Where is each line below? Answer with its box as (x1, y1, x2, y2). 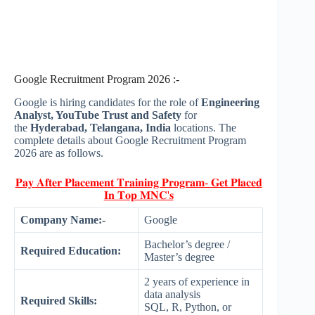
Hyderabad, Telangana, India (30, 122, 174, 134)
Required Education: (20, 245, 121, 257)
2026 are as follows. (14, 147, 103, 160)
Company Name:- (20, 214, 105, 226)
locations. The (174, 122, 236, 134)
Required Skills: (20, 295, 97, 307)
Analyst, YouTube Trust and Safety (14, 109, 181, 122)
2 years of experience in (144, 276, 250, 288)
